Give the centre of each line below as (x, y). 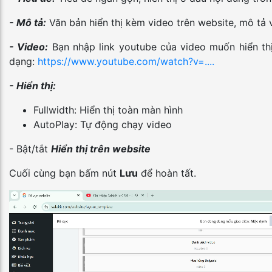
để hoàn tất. (167, 173)
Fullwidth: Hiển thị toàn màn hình (108, 110)
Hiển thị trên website (101, 149)
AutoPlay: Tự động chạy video (103, 124)
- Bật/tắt (30, 149)
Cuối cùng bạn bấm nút (64, 173)
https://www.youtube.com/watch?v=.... (126, 61)
